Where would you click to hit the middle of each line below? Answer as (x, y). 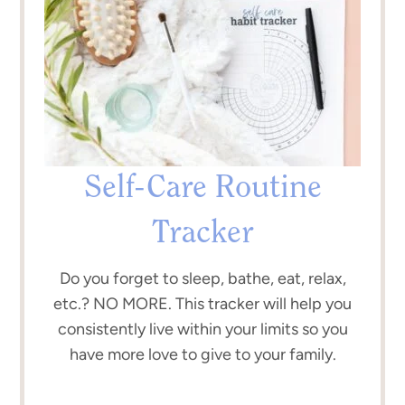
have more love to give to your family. (202, 355)
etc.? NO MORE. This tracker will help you (202, 304)
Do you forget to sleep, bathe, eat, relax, (202, 279)
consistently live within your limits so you (202, 330)
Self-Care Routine (202, 189)
